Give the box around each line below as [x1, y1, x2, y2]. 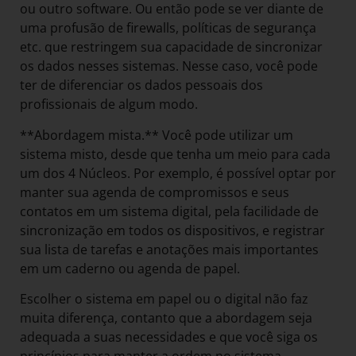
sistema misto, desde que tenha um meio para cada [20, 145, 331, 163]
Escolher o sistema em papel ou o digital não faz [20, 290, 308, 308]
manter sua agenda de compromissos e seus [20, 183, 289, 201]
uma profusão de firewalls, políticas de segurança [20, 19, 316, 37]
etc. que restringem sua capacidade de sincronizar [20, 38, 323, 56]
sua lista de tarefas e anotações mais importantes [20, 240, 319, 258]
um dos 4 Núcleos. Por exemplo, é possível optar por [20, 164, 336, 182]
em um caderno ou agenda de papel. [20, 259, 243, 277]
